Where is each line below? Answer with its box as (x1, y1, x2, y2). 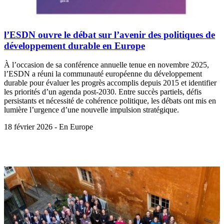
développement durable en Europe (4, 40, 145, 51)
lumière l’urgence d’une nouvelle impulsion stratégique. (4, 105, 179, 114)
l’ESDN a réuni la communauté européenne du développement (4, 69, 202, 78)
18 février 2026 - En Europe (4, 122, 93, 131)
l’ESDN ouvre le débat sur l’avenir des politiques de (4, 29, 215, 40)
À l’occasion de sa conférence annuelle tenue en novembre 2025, (4, 60, 209, 69)
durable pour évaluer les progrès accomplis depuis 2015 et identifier (4, 78, 216, 87)
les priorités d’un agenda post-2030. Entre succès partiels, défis (4, 87, 201, 96)
